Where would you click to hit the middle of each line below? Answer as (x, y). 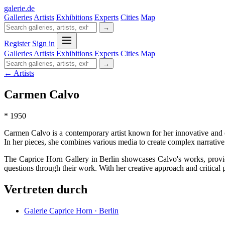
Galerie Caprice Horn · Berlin (71, 210)
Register (17, 43)
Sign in (43, 43)
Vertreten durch (46, 189)
